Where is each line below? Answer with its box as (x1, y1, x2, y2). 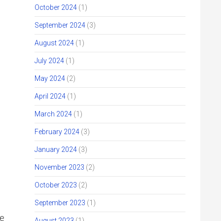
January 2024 (35, 146, 77, 153)
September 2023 (35, 199, 85, 207)
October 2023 (35, 181, 77, 189)
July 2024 (35, 57, 64, 65)
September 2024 (35, 21, 85, 29)
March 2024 (35, 110, 72, 118)
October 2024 (35, 3, 77, 11)
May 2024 (35, 74, 65, 82)
